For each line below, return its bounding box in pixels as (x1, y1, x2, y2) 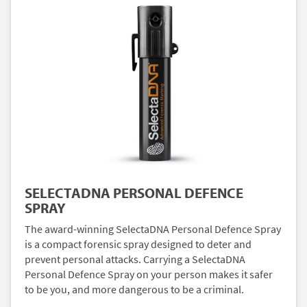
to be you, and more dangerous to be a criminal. (25, 282, 244, 297)
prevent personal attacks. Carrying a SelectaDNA (25, 251, 245, 267)
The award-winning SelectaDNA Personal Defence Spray (25, 221, 281, 236)
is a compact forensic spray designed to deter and (25, 236, 251, 251)
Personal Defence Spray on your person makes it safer (25, 267, 273, 282)
